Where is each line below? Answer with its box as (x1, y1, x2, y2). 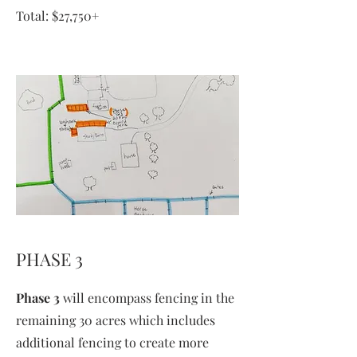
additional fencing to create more (16, 334, 209, 351)
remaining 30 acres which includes (16, 312, 215, 328)
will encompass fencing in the (60, 289, 234, 306)
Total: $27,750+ (16, 7, 99, 24)
